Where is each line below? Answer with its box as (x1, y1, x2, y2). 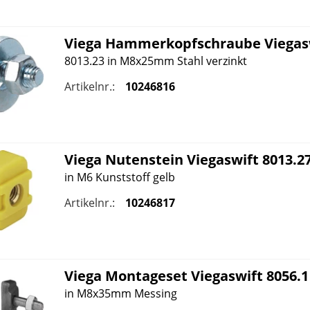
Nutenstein (101, 150, 187, 170)
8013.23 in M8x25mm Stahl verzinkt (64, 53, 247, 69)
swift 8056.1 (228, 266, 309, 286)
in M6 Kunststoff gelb (64, 170, 175, 185)
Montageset (101, 266, 191, 286)
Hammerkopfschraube (101, 34, 264, 53)
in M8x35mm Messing (64, 286, 177, 302)
